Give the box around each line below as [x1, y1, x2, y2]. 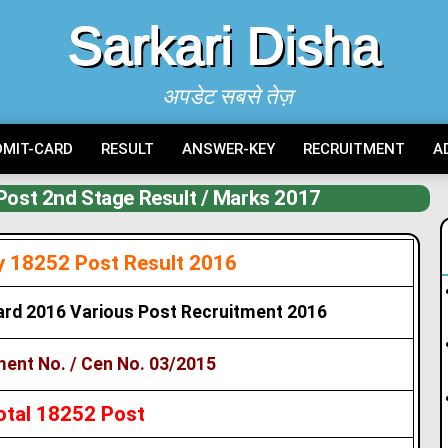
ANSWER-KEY [181, 140, 275, 158]
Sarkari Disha [67, 17, 381, 75]
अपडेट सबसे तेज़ [162, 84, 293, 109]
